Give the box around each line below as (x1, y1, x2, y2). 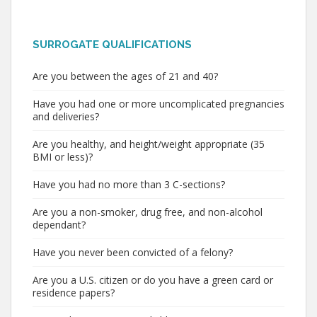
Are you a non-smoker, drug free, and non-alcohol (33, 205, 263, 219)
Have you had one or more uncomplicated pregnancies (33, 97, 284, 110)
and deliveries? (33, 110, 99, 123)
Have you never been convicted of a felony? (33, 246, 233, 259)
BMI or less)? (33, 150, 93, 163)
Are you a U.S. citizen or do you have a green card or (33, 273, 273, 287)
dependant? (33, 218, 86, 231)
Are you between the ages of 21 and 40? (33, 69, 218, 83)
